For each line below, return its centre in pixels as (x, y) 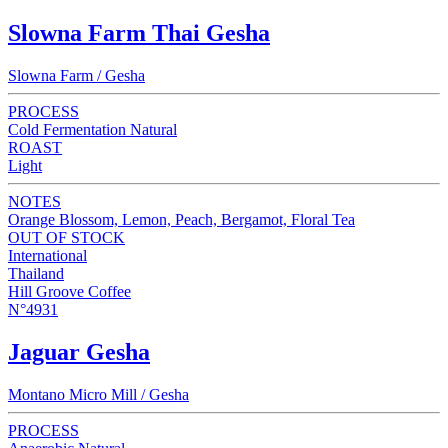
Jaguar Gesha (79, 351)
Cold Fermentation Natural (92, 129)
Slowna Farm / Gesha (76, 75)
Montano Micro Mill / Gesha (98, 394)
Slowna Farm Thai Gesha (139, 33)
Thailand (36, 273)
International (47, 255)
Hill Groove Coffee (69, 291)
